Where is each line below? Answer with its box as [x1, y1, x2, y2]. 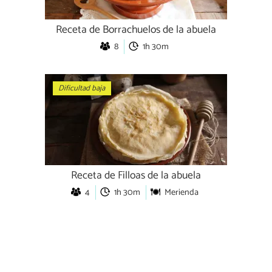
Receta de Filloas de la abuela [71, 166, 201, 185]
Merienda [164, 185, 199, 200]
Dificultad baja [58, 82, 106, 95]
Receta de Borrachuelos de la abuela [56, 21, 216, 39]
